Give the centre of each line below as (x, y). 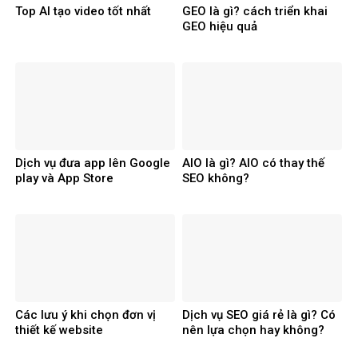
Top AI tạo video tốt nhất (83, 12)
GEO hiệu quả (220, 27)
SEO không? (216, 179)
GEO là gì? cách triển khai (255, 12)
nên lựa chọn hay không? (253, 330)
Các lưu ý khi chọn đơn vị (86, 314)
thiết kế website (59, 330)
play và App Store (64, 179)
